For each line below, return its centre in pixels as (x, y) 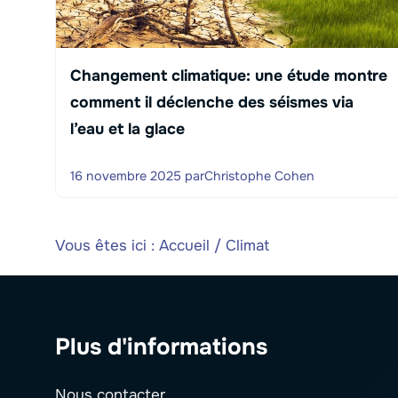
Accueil (184, 245)
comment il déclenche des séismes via (212, 102)
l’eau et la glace (127, 128)
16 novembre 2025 (126, 175)
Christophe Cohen (259, 175)
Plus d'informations (161, 346)
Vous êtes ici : (107, 245)
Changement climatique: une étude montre (229, 75)
